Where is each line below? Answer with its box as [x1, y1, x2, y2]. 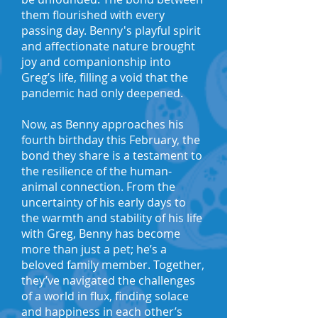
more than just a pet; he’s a [21, 241, 167, 257]
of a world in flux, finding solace [21, 288, 189, 304]
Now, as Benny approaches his [21, 116, 184, 132]
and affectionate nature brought [21, 38, 195, 54]
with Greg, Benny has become [21, 226, 180, 241]
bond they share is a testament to [21, 148, 202, 163]
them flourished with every [21, 7, 165, 23]
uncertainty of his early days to [21, 194, 186, 210]
